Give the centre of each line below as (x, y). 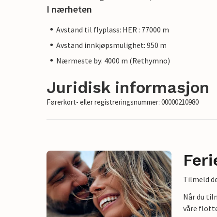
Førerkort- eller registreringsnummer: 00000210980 (123, 102)
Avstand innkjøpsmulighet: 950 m (111, 45)
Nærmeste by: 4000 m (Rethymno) (113, 60)
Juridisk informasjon (128, 87)
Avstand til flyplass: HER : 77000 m (113, 29)
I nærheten (69, 9)
